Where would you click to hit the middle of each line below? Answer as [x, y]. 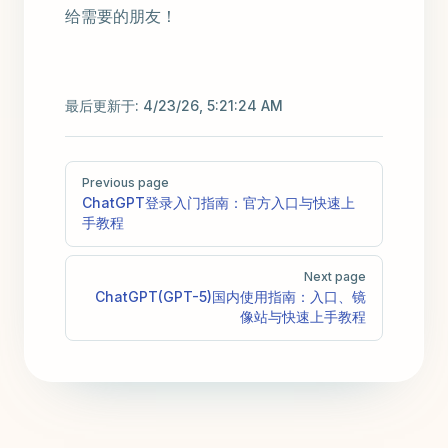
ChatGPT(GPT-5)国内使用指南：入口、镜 [230, 297]
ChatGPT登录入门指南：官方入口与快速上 [218, 203]
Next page [335, 277]
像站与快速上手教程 [303, 317]
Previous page [125, 183]
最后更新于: [104, 106]
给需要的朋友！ [121, 16]
